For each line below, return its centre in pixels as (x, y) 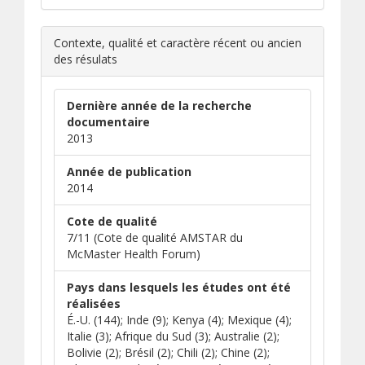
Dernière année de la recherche (159, 106)
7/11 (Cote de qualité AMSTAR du (155, 237)
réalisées (94, 303)
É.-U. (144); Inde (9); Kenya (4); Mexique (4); (179, 320)
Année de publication (129, 172)
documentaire (108, 122)
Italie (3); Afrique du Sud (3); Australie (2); (173, 336)
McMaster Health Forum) (134, 254)
